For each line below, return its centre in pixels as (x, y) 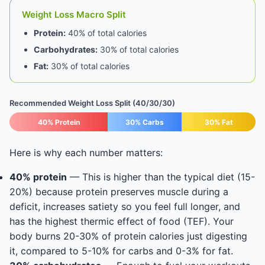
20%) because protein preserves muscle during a (119, 192)
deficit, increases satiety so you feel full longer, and (125, 206)
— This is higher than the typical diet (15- (161, 177)
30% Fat (219, 122)
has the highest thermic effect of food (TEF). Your (122, 221)
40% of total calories (106, 33)
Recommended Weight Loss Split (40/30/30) (92, 103)
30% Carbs (145, 122)
